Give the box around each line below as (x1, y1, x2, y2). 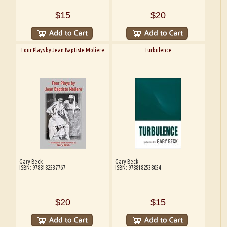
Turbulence (144, 46, 172, 53)
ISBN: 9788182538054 (115, 164, 161, 171)
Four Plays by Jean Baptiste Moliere (21, 46, 104, 53)
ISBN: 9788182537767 (19, 164, 65, 171)
